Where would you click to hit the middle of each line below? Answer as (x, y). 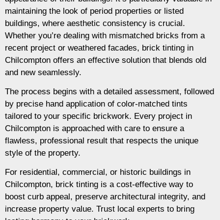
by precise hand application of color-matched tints (96, 104)
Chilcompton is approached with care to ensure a (95, 129)
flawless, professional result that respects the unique (102, 141)
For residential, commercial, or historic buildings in (98, 172)
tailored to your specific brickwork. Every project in (98, 116)
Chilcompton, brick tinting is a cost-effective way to (99, 185)
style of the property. (43, 153)
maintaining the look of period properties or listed (94, 11)
